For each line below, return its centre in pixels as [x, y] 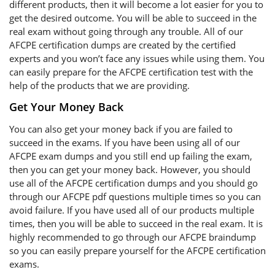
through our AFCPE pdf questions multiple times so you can [135, 196]
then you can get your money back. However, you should [130, 169]
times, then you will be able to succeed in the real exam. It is [136, 223]
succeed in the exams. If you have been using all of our [125, 142]
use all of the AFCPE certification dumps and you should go [134, 183]
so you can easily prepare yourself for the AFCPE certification [137, 250]
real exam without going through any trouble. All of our [126, 31]
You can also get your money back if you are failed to [121, 129]
